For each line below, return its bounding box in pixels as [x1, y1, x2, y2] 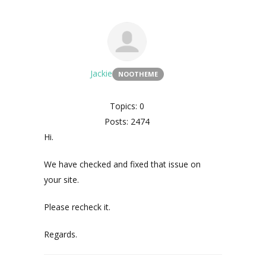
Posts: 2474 [104, 116, 150, 127]
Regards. [44, 229, 77, 240]
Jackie [90, 68, 112, 79]
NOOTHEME [118, 69, 158, 78]
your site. [44, 174, 79, 185]
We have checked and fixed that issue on [44, 159, 201, 170]
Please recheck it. [44, 201, 110, 213]
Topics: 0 [110, 100, 144, 112]
